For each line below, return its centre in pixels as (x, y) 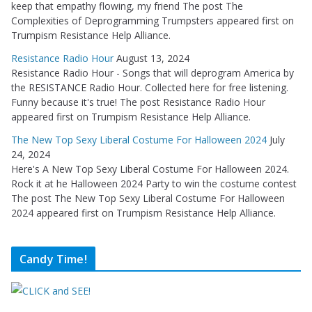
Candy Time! (53, 259)
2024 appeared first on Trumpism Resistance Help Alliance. (143, 213)
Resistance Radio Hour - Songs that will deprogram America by (153, 73)
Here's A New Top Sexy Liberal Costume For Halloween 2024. (150, 169)
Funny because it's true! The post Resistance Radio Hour (138, 102)
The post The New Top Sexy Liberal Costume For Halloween (148, 198)
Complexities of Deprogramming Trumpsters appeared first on (153, 21)
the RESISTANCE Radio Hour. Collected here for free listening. (150, 88)
